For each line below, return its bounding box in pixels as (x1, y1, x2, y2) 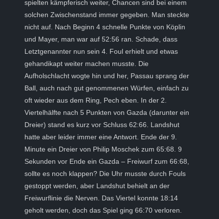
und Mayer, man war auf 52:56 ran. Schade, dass (24, 35, 177, 43)
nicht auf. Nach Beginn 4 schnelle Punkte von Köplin (24, 23, 185, 31)
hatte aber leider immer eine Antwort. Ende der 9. (24, 133, 177, 141)
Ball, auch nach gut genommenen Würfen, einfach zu (24, 84, 189, 92)
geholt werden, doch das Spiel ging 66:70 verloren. (24, 206, 182, 214)
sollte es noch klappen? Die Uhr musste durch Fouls (24, 170, 186, 177)
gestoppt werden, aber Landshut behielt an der (24, 182, 170, 190)
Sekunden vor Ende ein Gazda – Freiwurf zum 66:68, (24, 157, 189, 165)
